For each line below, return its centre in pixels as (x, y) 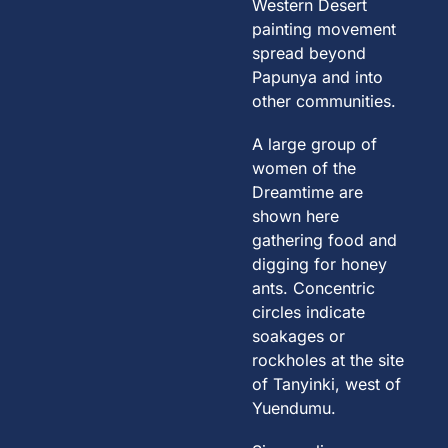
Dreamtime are (308, 191)
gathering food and (325, 239)
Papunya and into (318, 76)
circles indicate (309, 311)
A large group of (315, 143)
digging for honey (320, 263)
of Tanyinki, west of (327, 383)
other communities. (324, 100)
